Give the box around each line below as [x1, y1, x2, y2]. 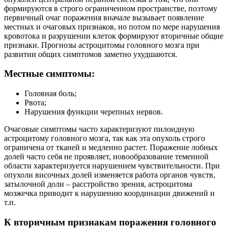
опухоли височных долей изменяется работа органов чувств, [4, 170, 215, 180]
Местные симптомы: [4, 68, 95, 79]
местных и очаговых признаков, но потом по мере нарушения [4, 22, 220, 31]
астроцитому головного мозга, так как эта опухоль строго [4, 134, 205, 143]
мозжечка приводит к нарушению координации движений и [4, 189, 215, 198]
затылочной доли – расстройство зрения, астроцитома [4, 180, 192, 189]
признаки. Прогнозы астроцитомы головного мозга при [4, 40, 199, 49]
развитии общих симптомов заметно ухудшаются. [4, 49, 177, 59]
